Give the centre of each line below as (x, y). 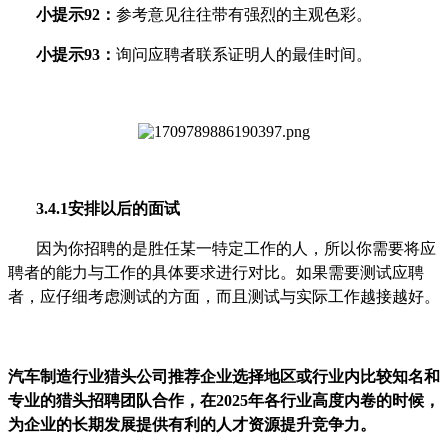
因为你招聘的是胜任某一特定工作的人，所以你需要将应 (236, 248)
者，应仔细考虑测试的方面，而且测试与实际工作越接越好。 (224, 296)
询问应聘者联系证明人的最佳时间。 (244, 54)
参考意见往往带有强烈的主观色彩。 (244, 14)
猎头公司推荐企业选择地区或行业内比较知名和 (272, 376)
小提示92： (76, 14)
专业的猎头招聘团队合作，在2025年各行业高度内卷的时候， (224, 400)
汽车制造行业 (56, 376)
